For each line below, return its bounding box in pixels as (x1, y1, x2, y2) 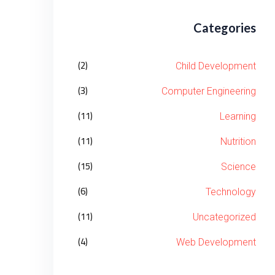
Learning (220, 110, 256, 122)
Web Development (176, 236, 256, 248)
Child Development (176, 60, 256, 72)
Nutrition (220, 136, 256, 147)
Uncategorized (193, 211, 256, 223)
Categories (193, 20, 256, 35)
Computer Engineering (161, 85, 256, 97)
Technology (206, 186, 256, 198)
